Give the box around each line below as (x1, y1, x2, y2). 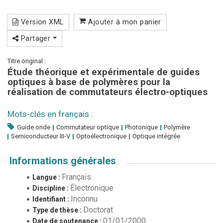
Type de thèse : (32, 206, 83, 214)
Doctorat (83, 205, 113, 214)
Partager (18, 34, 53, 42)
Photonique (125, 123, 158, 130)
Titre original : (7, 57, 46, 64)
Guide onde (17, 123, 50, 130)
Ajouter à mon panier (86, 18, 161, 25)
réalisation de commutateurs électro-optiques (7, 87, 208, 97)
